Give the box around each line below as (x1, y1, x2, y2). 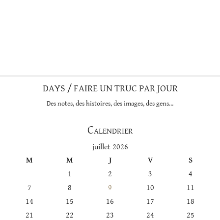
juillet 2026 (92, 142, 128, 152)
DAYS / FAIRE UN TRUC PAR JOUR (42, 82, 178, 94)
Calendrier (87, 123, 133, 137)
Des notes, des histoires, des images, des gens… (47, 99, 173, 108)
